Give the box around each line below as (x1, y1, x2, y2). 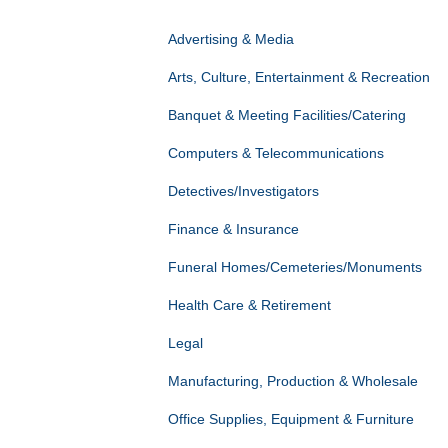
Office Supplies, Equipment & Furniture (167, 411, 414, 428)
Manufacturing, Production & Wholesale (167, 373, 418, 390)
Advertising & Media (167, 31, 294, 48)
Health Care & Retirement (167, 297, 331, 314)
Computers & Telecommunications (167, 145, 384, 162)
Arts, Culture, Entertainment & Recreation (167, 69, 430, 86)
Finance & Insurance (167, 221, 299, 238)
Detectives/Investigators (167, 183, 319, 200)
